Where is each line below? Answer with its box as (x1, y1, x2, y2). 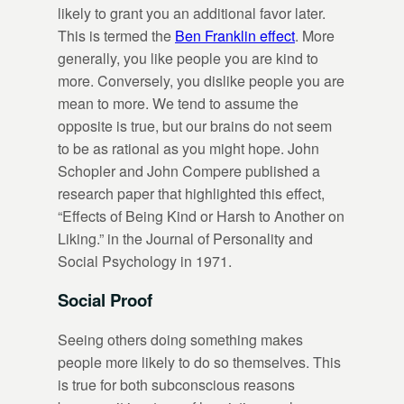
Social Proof (58, 288, 152, 313)
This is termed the (58, 24, 175, 46)
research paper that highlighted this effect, (58, 182, 325, 204)
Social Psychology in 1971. (58, 250, 232, 271)
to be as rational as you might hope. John (58, 137, 319, 159)
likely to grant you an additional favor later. (58, 2, 326, 23)
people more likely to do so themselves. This (58, 352, 341, 373)
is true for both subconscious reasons (58, 374, 295, 396)
